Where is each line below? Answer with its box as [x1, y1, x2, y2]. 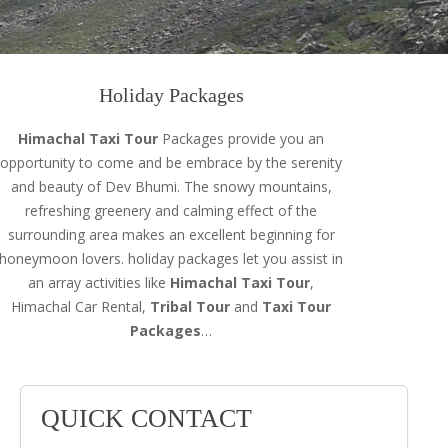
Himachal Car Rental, [11, 297, 151, 316]
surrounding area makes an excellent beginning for [7, 225, 335, 244]
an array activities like [28, 273, 171, 292]
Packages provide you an [158, 129, 325, 148]
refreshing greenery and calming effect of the [25, 201, 318, 220]
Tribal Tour [150, 297, 231, 316]
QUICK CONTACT [41, 404, 253, 433]
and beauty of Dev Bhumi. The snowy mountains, [10, 177, 332, 196]
